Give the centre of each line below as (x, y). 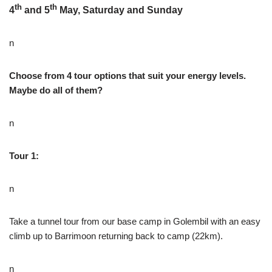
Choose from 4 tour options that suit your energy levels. (127, 76)
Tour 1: (25, 156)
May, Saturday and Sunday (121, 10)
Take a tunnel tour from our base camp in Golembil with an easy (135, 222)
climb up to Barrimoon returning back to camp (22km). (116, 236)
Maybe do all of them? (56, 90)
